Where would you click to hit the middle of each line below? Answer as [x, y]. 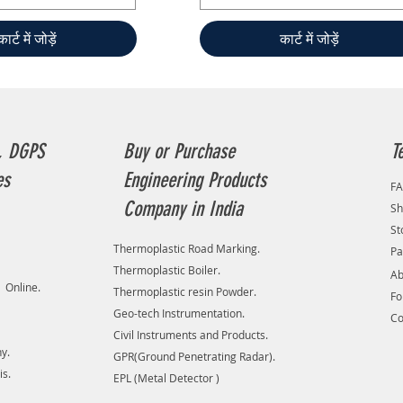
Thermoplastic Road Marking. [186, 248]
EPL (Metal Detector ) [166, 378]
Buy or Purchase [179, 152]
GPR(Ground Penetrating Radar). [194, 356]
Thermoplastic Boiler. [166, 270]
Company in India [183, 209]
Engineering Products [194, 180]
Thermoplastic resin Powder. [184, 291]
